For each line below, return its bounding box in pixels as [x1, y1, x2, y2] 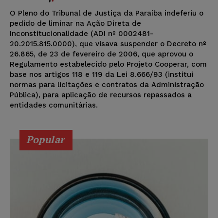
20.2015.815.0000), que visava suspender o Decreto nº [10, 39, 206, 49]
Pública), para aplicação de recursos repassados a [10, 91, 192, 100]
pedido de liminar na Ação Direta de [10, 19, 141, 28]
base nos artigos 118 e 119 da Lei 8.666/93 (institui [10, 70, 193, 79]
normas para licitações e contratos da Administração [10, 80, 204, 90]
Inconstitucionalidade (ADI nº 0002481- [10, 29, 153, 38]
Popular [26, 133, 65, 146]
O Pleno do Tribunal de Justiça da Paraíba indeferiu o [10, 9, 203, 18]
